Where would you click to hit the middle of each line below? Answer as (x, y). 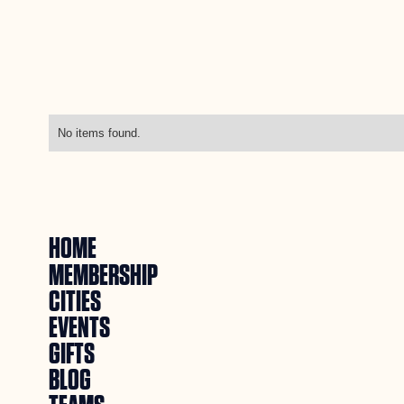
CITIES (74, 302)
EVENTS (79, 328)
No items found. (99, 133)
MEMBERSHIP (103, 275)
